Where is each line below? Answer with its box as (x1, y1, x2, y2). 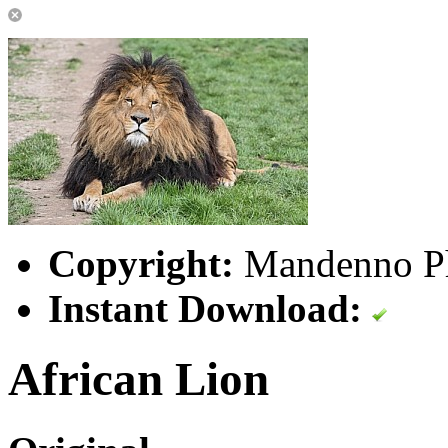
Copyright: (48, 242, 234, 285)
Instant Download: (48, 287, 362, 330)
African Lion (8, 353, 269, 406)
